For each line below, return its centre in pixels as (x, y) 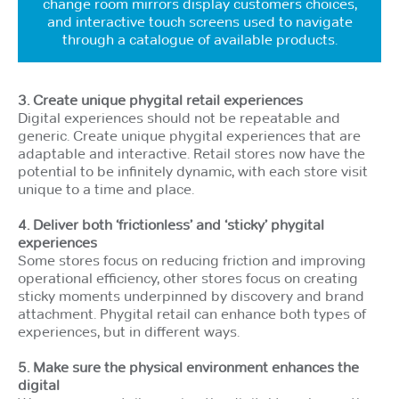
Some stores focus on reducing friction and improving (192, 260)
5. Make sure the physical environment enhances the (188, 366)
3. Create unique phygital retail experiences (160, 99)
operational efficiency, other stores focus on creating (188, 277)
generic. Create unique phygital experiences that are (189, 135)
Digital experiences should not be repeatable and (179, 117)
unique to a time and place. (106, 188)
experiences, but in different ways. (129, 331)
